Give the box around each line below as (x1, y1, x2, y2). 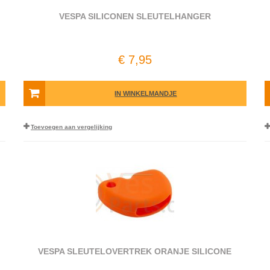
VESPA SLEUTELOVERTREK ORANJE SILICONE (38, 246, 232, 256)
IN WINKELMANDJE (115, 90, 177, 97)
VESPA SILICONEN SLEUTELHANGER (58, 11, 211, 21)
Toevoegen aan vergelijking (30, 124, 112, 130)
